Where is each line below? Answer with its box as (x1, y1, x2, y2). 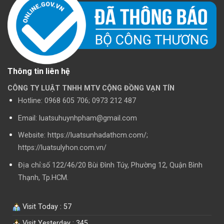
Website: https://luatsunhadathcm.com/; (17, 131, 148, 140)
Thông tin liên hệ (7, 66, 70, 76)
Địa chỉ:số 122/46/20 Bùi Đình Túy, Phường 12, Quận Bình (17, 161, 202, 170)
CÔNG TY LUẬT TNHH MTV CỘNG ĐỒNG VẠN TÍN (7, 84, 174, 93)
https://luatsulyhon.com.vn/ (17, 143, 106, 152)
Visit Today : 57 (20, 202, 71, 211)
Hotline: (17, 96, 44, 105)
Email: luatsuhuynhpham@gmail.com (17, 113, 137, 122)
